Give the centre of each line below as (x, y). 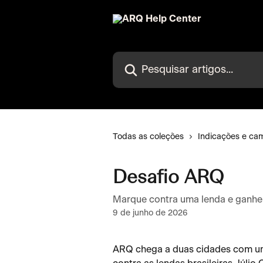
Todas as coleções (148, 137)
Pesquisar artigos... (154, 58)
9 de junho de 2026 (150, 213)
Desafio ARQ (168, 178)
